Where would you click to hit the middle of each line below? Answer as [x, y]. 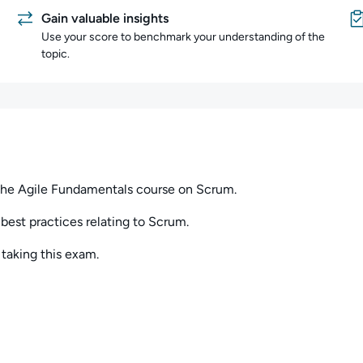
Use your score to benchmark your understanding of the [183, 37]
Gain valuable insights [105, 18]
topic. [56, 54]
